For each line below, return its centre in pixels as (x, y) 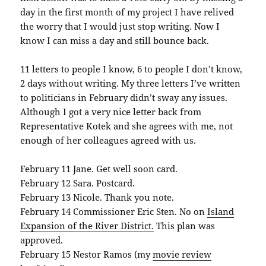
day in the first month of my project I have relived (127, 12)
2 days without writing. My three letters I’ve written (131, 83)
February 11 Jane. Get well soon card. (99, 169)
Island (221, 212)
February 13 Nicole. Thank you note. (97, 197)
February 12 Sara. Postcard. (78, 183)
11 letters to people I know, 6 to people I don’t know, (132, 69)
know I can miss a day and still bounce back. (115, 41)
